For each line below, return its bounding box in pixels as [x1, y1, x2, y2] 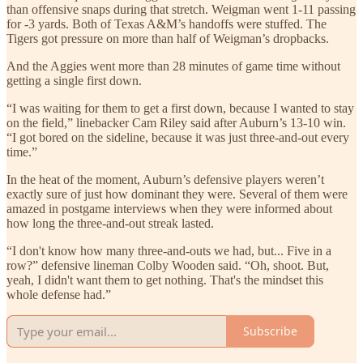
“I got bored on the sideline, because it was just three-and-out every [6, 130, 349, 144]
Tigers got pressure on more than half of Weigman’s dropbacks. [6, 31, 329, 45]
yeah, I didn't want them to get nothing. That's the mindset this [6, 272, 323, 287]
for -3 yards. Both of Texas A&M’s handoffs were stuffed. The [6, 16, 327, 31]
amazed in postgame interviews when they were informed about [6, 201, 332, 216]
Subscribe [243, 323, 297, 340]
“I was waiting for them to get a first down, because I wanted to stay [6, 100, 354, 115]
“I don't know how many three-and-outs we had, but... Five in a [6, 243, 331, 258]
